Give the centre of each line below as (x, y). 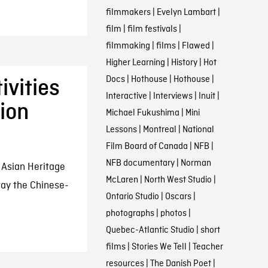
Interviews (173, 96)
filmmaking (128, 46)
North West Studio (178, 180)
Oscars (178, 197)
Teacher (208, 247)
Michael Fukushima (142, 113)
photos (173, 214)
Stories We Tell (159, 247)
